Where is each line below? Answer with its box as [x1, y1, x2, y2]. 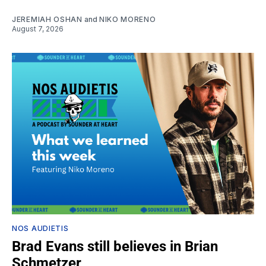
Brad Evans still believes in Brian [12, 237, 218, 255]
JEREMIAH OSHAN [12, 14, 83, 24]
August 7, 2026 [12, 24, 64, 33]
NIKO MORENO [99, 14, 156, 24]
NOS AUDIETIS [12, 223, 69, 233]
